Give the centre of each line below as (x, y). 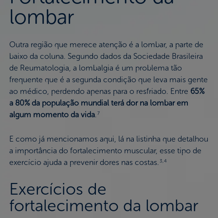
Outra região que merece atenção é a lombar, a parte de (106, 45)
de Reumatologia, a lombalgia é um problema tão (95, 68)
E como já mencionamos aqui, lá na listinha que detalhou (109, 139)
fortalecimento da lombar (103, 206)
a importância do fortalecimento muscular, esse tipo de (105, 151)
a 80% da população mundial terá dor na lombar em (99, 103)
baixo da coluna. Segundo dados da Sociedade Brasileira (106, 56)
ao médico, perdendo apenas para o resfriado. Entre (100, 91)
